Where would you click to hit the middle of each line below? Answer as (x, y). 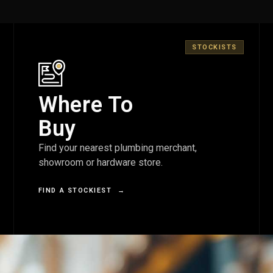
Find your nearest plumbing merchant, (117, 148)
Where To (86, 105)
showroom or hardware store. (100, 163)
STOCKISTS (214, 48)
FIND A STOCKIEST (78, 190)
